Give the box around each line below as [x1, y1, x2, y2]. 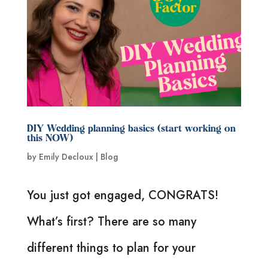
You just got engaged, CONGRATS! [26, 186, 218, 204]
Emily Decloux [38, 150, 93, 163]
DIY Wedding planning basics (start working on [26, 124, 236, 134]
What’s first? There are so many [26, 212, 196, 230]
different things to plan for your [26, 239, 196, 257]
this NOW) [26, 133, 73, 144]
